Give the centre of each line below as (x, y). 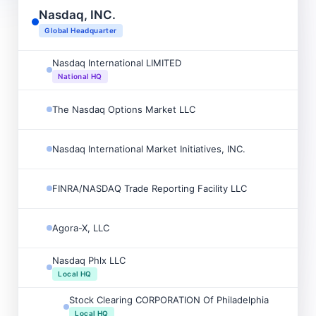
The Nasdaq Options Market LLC (124, 109)
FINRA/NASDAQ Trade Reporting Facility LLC (150, 188)
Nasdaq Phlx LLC (89, 260)
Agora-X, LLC (81, 227)
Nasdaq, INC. (78, 14)
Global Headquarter (81, 30)
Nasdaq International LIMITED (117, 62)
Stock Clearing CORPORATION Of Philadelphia (169, 299)
